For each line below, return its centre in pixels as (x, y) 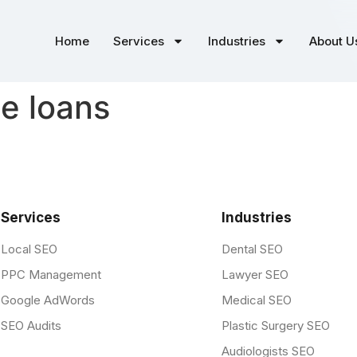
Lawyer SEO (255, 275)
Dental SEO (252, 249)
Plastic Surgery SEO (275, 326)
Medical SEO (256, 300)
